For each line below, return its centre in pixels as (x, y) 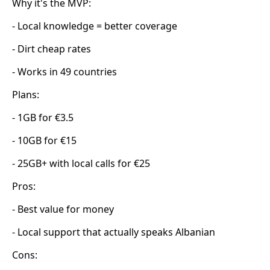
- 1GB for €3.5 (43, 118)
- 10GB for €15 (44, 141)
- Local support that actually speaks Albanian (114, 232)
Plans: (26, 95)
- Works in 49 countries (64, 72)
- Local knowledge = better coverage (95, 26)
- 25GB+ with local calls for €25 (81, 164)
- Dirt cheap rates (52, 49)
